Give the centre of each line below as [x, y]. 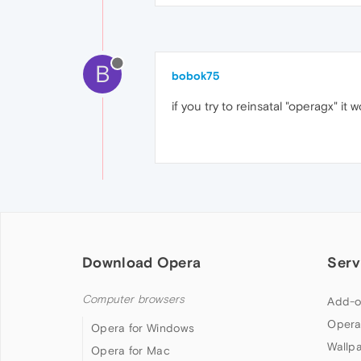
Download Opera [142, 262]
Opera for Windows [143, 328]
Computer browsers [134, 299]
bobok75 [196, 76]
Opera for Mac [131, 351]
